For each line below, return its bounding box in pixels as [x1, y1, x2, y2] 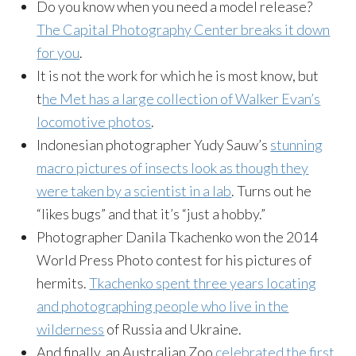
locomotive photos [37, 112, 152, 130]
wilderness [37, 319, 105, 338]
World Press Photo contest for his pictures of [37, 250, 312, 269]
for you [37, 43, 80, 61]
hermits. [37, 273, 90, 292]
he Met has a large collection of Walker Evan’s [42, 89, 321, 107]
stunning [270, 135, 323, 153]
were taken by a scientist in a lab [37, 181, 232, 199]
